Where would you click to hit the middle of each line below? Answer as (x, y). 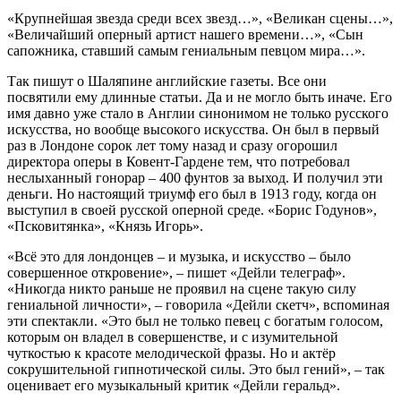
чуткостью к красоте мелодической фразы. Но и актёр (171, 353)
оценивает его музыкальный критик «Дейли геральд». (174, 385)
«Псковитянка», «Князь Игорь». (105, 226)
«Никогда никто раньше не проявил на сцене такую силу (182, 288)
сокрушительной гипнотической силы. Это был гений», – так (196, 369)
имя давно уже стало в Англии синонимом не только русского (198, 113)
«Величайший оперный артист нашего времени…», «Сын (185, 34)
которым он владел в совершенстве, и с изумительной (173, 337)
